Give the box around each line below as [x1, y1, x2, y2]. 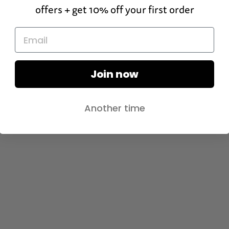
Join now [90, 67, 139, 82]
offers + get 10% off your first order [35, 3, 194, 18]
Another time [84, 102, 145, 115]
